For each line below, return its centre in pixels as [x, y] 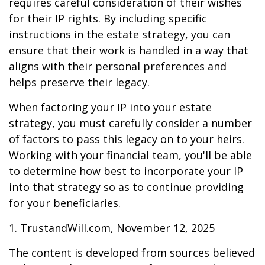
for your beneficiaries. [65, 203]
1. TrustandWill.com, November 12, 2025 [112, 228]
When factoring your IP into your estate [110, 107]
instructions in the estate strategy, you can [119, 34]
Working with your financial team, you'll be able [130, 155]
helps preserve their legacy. [79, 82]
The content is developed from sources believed [132, 253]
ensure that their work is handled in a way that [129, 50]
